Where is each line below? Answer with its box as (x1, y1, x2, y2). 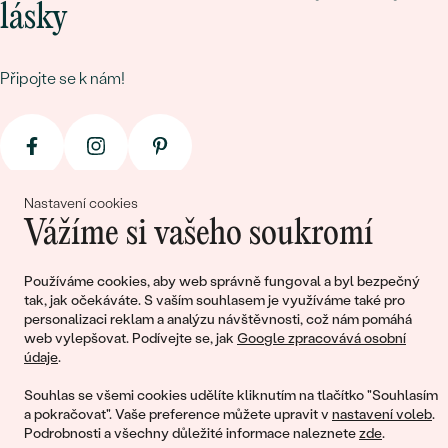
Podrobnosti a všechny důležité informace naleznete (24, 425, 359, 442)
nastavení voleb (332, 406, 432, 423)
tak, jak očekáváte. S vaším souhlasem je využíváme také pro (24, 292, 405, 309)
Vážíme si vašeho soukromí (24, 218, 373, 251)
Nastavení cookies (24, 195, 138, 212)
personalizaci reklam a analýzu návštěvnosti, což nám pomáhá (24, 311, 412, 328)
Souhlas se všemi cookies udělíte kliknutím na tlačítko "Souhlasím (24, 387, 438, 404)
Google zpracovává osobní (237, 330, 406, 347)
